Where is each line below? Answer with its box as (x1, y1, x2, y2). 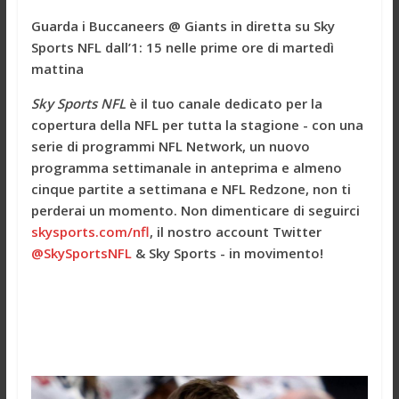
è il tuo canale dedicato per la (128, 94, 322, 112)
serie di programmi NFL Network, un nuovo (30, 136, 310, 155)
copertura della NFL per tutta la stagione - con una (30, 115, 363, 134)
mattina (30, 59, 84, 77)
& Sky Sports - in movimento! (131, 243, 323, 262)
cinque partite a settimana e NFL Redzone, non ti (30, 179, 351, 198)
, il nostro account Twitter (149, 222, 322, 240)
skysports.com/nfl (30, 222, 150, 240)
